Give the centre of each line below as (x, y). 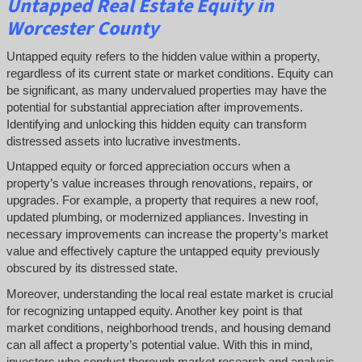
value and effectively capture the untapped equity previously (163, 251)
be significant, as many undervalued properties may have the (166, 90)
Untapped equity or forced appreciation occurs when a (148, 166)
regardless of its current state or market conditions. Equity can (169, 73)
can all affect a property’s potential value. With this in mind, (159, 344)
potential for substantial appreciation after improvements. (154, 107)
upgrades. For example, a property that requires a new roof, (162, 200)
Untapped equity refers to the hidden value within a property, (163, 56)
